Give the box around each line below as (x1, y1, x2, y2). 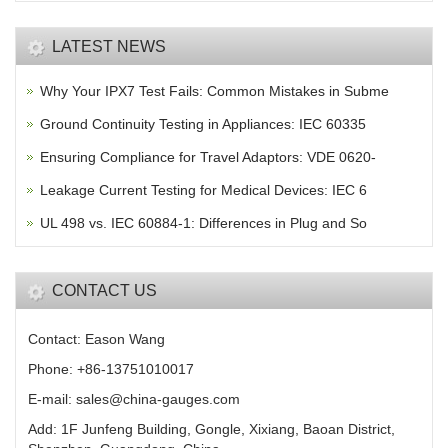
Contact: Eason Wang (28, 331, 165, 348)
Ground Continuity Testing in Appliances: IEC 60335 (40, 116, 366, 133)
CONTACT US (52, 282, 157, 300)
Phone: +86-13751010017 (28, 361, 194, 378)
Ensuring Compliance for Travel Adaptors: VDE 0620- (40, 149, 376, 166)
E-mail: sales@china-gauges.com (28, 391, 240, 408)
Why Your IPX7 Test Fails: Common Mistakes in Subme (40, 83, 389, 100)
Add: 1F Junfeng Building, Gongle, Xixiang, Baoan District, (28, 421, 395, 438)
